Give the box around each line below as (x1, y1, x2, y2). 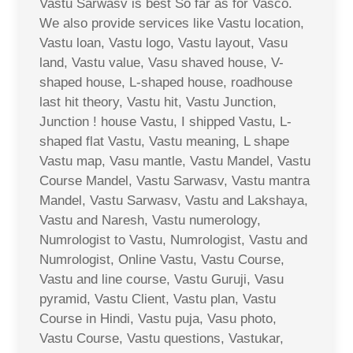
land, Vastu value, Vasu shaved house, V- (39, 54, 284, 70)
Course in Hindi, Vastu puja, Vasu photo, (39, 310, 277, 326)
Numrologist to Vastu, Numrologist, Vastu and (39, 232, 307, 247)
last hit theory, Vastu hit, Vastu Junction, (39, 94, 277, 110)
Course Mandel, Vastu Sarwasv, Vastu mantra (39, 173, 310, 188)
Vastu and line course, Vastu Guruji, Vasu (39, 271, 284, 287)
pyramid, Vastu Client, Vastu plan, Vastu (39, 291, 276, 307)
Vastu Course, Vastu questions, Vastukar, (39, 330, 284, 346)
